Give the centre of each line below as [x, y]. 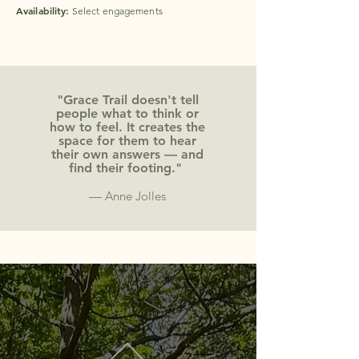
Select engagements [116, 11]
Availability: [43, 10]
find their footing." [127, 168]
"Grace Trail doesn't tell [127, 100]
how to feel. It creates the [127, 127]
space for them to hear [127, 141]
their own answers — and [127, 154]
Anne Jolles [135, 196]
